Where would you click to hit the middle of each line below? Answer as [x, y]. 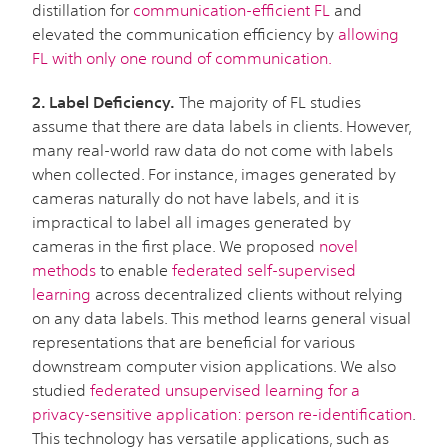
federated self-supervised [264, 269]
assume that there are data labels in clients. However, [221, 125]
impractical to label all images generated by [191, 221]
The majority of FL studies [268, 101]
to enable [134, 269]
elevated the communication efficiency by [185, 33]
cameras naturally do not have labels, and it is [195, 197]
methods [64, 269]
